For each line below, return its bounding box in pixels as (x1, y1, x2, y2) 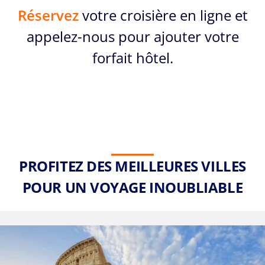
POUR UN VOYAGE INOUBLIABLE (22, 177, 243, 198)
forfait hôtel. (92, 48, 173, 68)
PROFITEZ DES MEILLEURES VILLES (19, 156, 246, 176)
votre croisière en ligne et (78, 5, 248, 25)
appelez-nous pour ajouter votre (26, 27, 239, 47)
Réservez (17, 5, 79, 25)
